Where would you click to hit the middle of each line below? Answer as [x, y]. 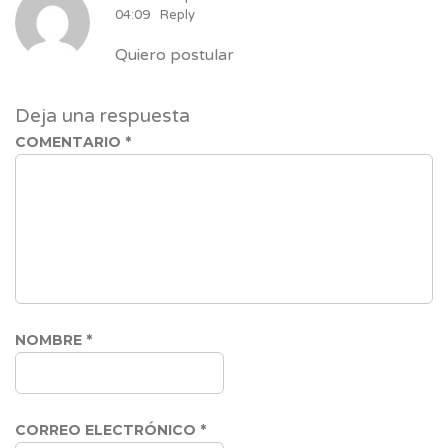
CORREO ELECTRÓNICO [107, 429]
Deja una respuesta [102, 115]
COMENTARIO [70, 141]
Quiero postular [174, 54]
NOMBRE [50, 339]
